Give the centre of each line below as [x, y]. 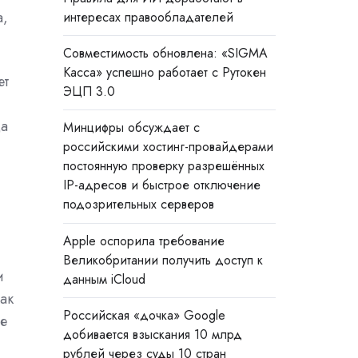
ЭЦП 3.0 [89, 92]
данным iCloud [104, 279]
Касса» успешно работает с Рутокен [164, 73]
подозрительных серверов [138, 205]
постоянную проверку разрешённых [163, 166]
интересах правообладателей [148, 18]
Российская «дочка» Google [144, 315]
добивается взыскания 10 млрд [152, 334]
